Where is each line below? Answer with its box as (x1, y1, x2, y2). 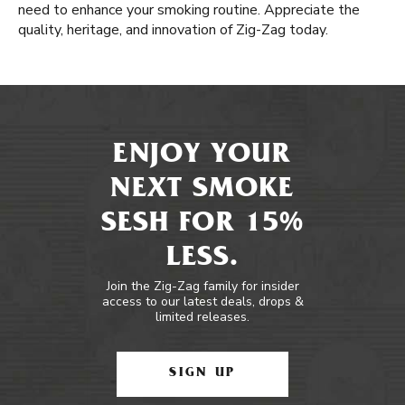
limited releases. (155, 308, 250, 325)
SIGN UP (169, 367, 236, 381)
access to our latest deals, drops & (101, 293, 304, 310)
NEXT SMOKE (110, 176, 295, 205)
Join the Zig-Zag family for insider (106, 278, 299, 295)
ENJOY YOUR (113, 142, 292, 171)
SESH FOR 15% (100, 211, 305, 240)
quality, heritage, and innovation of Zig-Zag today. (18, 20, 328, 40)
